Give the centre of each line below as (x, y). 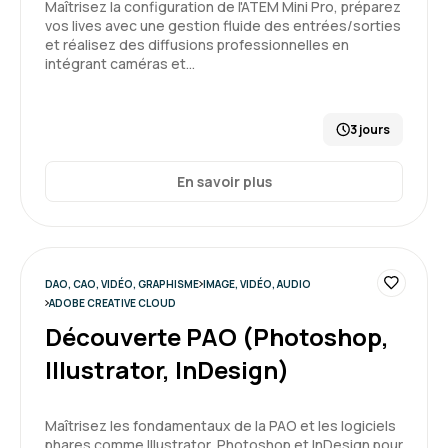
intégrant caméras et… (120, 63)
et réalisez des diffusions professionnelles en (197, 44)
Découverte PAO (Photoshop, (217, 336)
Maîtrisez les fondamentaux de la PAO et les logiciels (220, 425)
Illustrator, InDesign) (167, 369)
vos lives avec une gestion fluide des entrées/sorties (223, 25)
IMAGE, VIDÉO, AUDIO (256, 284)
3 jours (370, 129)
